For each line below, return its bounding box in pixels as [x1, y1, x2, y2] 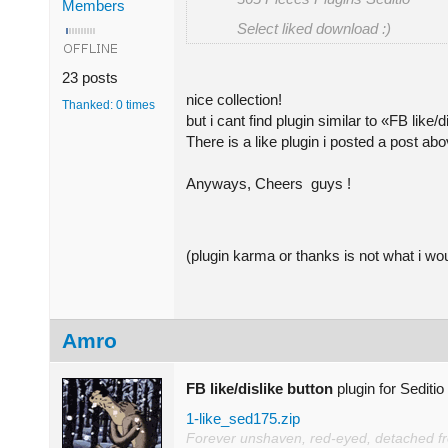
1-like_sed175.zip [186, 409, 300, 427]
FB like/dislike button [186, 379, 333, 397]
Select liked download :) [237, 20, 391, 38]
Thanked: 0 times [62, 97, 155, 112]
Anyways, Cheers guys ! [186, 174, 351, 192]
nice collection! [186, 90, 282, 108]
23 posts [62, 68, 118, 86]
